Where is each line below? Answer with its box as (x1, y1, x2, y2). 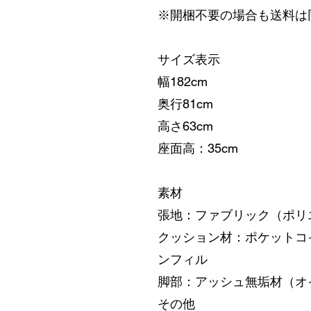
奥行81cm (158, 96, 213, 111)
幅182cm (158, 74, 208, 89)
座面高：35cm (158, 141, 238, 155)
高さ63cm (158, 119, 213, 133)
